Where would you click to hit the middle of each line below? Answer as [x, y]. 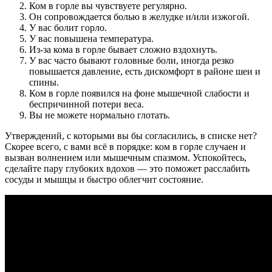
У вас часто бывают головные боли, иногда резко [131, 61]
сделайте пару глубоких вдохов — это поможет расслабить [127, 169]
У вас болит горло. [68, 28]
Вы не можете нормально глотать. [100, 115]
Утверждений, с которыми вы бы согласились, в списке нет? [131, 136]
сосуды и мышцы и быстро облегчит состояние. [104, 180]
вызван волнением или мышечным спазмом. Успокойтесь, [126, 158]
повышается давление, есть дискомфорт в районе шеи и [145, 72]
